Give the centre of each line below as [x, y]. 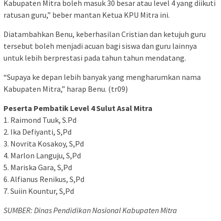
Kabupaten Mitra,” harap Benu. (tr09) [66, 89]
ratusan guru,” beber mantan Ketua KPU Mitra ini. [87, 15]
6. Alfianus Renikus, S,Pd [44, 179]
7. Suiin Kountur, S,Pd [39, 191]
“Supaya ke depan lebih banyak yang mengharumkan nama [102, 77]
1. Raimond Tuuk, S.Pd [40, 120]
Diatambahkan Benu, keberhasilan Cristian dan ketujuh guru [105, 34]
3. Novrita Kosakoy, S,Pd [44, 143]
